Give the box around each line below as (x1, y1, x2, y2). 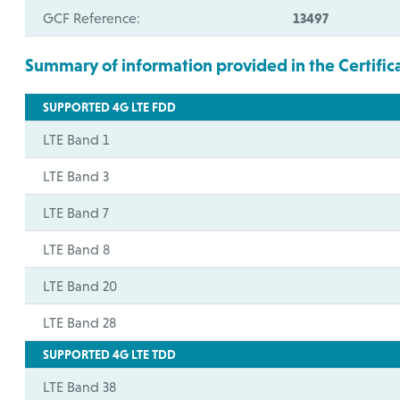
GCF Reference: (43, 10, 141, 26)
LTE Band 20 (43, 278, 118, 294)
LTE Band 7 (43, 204, 110, 221)
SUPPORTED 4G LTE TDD (43, 347, 177, 362)
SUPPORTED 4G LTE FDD (43, 100, 177, 114)
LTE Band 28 (43, 314, 117, 330)
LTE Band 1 (43, 131, 110, 147)
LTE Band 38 (43, 379, 117, 395)
